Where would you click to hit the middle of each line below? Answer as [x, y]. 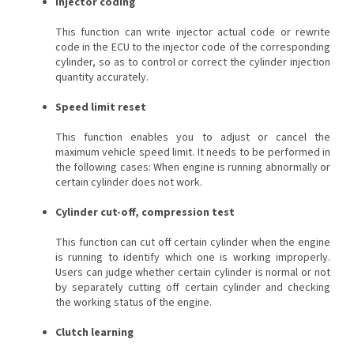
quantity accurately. [102, 77]
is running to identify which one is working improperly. [193, 257]
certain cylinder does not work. [129, 182]
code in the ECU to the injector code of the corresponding [193, 47]
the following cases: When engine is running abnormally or [193, 167]
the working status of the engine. [134, 302]
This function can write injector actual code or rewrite [193, 32]
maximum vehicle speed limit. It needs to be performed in [193, 152]
